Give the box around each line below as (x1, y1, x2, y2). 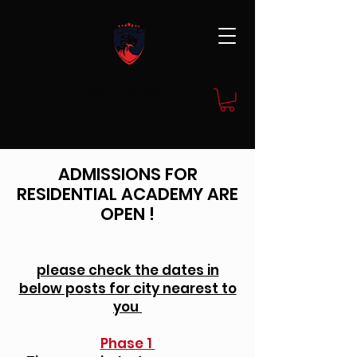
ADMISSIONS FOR (57, 162, 198, 186)
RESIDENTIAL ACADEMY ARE (17, 182, 238, 206)
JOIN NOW (84, 83, 161, 105)
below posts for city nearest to (18, 278, 237, 298)
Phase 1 (100, 333, 155, 353)
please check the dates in (36, 260, 219, 280)
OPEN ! (100, 202, 155, 226)
